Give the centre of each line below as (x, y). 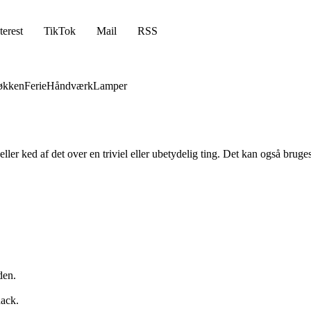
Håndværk (70, 86)
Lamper (110, 86)
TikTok (60, 31)
